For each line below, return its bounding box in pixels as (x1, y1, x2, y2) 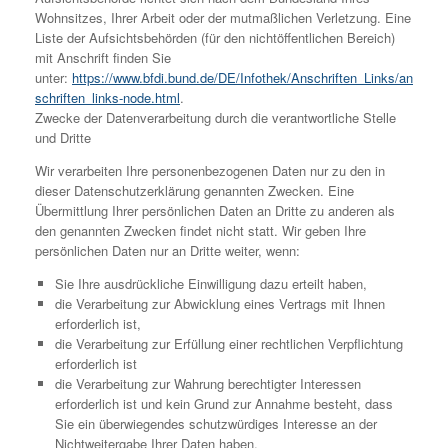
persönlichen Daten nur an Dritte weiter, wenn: (35, 240, 300, 260)
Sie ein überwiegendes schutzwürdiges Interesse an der (54, 413, 377, 433)
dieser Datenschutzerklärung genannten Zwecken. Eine (35, 180, 354, 200)
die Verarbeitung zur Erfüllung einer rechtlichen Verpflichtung (54, 333, 403, 353)
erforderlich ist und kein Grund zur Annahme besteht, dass (54, 393, 393, 413)
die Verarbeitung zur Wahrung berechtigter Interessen (54, 373, 361, 393)
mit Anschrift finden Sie (35, 47, 171, 67)
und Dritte (35, 127, 91, 147)
